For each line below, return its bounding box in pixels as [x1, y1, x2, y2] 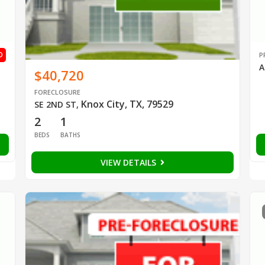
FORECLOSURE [34, 87, 80, 96]
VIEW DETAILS [100, 156, 159, 168]
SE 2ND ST [34, 98, 76, 110]
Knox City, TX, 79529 [80, 97, 173, 111]
